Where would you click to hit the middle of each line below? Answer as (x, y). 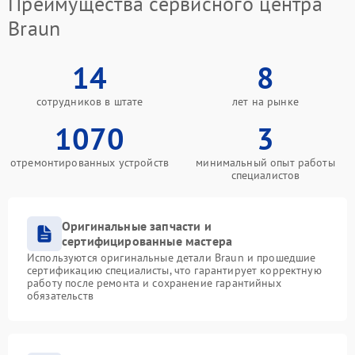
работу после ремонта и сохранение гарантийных (154, 283)
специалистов (265, 175)
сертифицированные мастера (147, 241)
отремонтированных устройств (90, 162)
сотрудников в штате (90, 101)
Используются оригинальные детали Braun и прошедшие (172, 258)
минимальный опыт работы (265, 162)
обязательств (60, 296)
